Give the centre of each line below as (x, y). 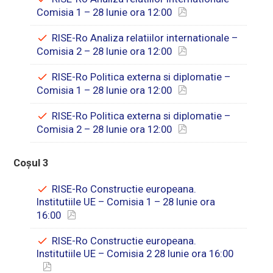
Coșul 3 (31, 163)
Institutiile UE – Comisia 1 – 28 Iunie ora (126, 202)
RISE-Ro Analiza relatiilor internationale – (145, 38)
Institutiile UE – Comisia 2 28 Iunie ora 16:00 (135, 254)
